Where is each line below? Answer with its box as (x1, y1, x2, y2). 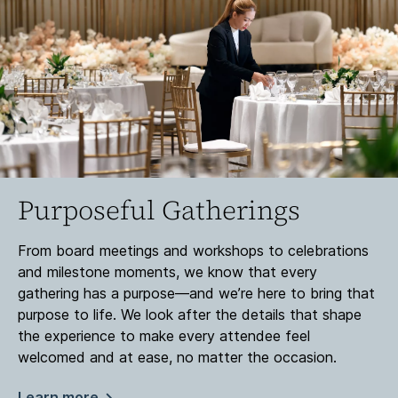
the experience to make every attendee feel (18, 327, 310, 346)
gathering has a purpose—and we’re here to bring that (18, 284, 375, 303)
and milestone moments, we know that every (18, 263, 317, 282)
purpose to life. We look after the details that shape (18, 306, 362, 324)
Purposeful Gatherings (18, 192, 300, 229)
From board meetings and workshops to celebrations (18, 242, 369, 260)
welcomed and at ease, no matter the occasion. (18, 348, 337, 367)
